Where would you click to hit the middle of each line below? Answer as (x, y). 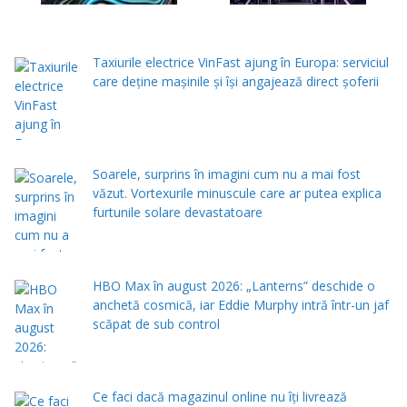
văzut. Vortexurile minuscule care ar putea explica (237, 194)
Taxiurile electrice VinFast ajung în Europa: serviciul (240, 63)
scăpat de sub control (156, 323)
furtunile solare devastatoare (177, 213)
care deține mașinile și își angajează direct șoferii (235, 82)
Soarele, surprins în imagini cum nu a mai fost (226, 174)
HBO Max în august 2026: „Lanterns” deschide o (233, 285)
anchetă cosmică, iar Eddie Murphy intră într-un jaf (240, 304)
